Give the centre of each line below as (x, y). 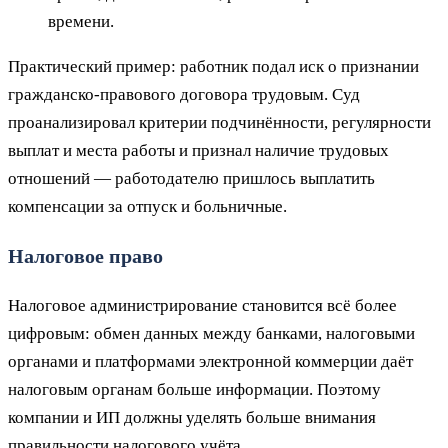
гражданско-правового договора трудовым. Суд (184, 94)
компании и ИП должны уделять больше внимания (192, 418)
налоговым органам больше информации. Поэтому (194, 390)
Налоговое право (85, 256)
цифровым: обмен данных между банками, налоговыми (211, 334)
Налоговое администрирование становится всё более (202, 306)
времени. (81, 21)
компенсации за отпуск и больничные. (147, 206)
